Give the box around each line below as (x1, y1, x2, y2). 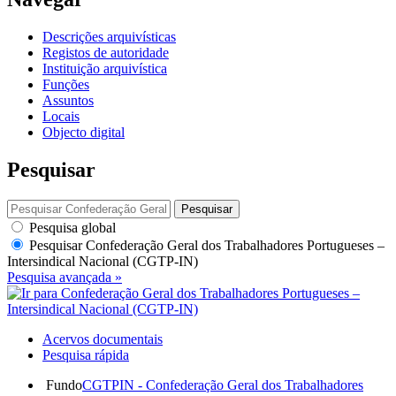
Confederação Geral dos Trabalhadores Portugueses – (86, 237, 385, 253)
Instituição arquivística (42, 60, 167, 76)
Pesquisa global (26, 219, 116, 235)
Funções (42, 76, 89, 92)
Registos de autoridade (42, 44, 169, 60)
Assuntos (42, 92, 94, 108)
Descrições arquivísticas (42, 28, 176, 44)
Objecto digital (42, 124, 125, 140)
